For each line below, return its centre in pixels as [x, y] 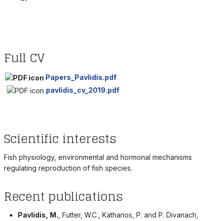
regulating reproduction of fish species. [69, 168]
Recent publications [63, 196]
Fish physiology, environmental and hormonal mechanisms [98, 157]
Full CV [24, 58]
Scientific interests [60, 139]
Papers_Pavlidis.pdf [81, 77]
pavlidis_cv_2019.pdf [82, 90]
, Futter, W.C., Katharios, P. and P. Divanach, [128, 215]
